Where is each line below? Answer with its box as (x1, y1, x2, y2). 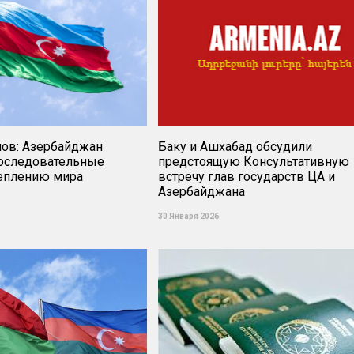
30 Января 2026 (158, 212, 220, 220)
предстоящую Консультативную (158, 154, 350, 169)
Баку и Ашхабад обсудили (158, 139, 313, 154)
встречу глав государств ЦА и (158, 169, 336, 184)
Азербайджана (158, 184, 246, 199)
